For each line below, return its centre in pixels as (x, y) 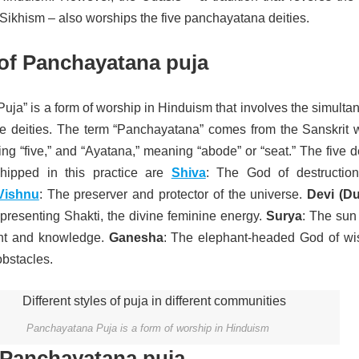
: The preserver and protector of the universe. (173, 194)
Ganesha (136, 238)
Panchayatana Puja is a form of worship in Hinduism (147, 328)
